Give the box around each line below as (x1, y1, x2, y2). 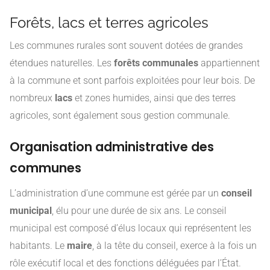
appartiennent (198, 57, 260, 69)
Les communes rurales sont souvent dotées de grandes (10, 39, 243, 51)
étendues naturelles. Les (10, 57, 114, 69)
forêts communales (114, 57, 198, 69)
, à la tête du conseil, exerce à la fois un (92, 239, 257, 251)
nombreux (10, 92, 55, 104)
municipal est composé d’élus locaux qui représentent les (10, 222, 251, 234)
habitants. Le (10, 239, 67, 251)
